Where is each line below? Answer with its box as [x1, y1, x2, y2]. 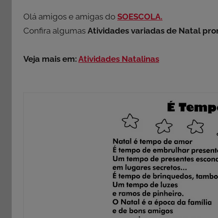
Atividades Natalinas [78, 54, 159, 64]
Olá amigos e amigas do [23, 11, 117, 21]
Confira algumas [23, 25, 88, 36]
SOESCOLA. [117, 11, 163, 21]
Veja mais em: [23, 54, 78, 64]
